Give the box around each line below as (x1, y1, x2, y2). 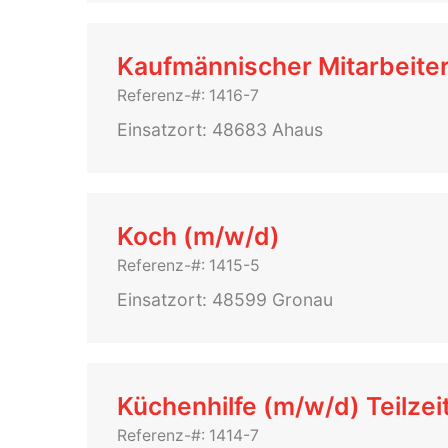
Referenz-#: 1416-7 (117, 86, 259, 105)
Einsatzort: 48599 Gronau (117, 289, 333, 310)
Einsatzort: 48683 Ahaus (117, 119, 323, 140)
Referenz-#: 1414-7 (117, 426, 259, 445)
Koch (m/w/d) (117, 221, 280, 251)
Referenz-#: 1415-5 (117, 256, 260, 275)
